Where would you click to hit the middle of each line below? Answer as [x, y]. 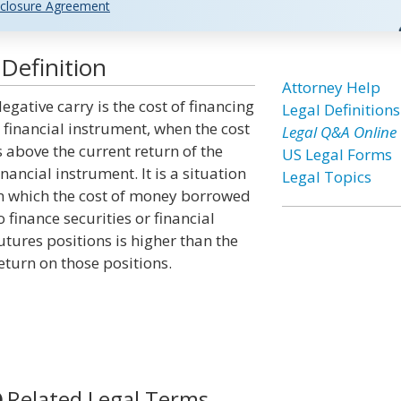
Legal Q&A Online [339, 132]
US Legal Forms [337, 154]
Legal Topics [326, 177]
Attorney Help [331, 87]
